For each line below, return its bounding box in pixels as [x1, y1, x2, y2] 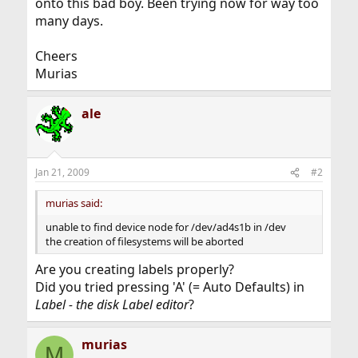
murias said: [45, 196, 102, 210]
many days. [34, 12, 103, 30]
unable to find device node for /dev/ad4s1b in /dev [45, 220, 286, 234]
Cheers [34, 47, 78, 65]
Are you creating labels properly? [34, 261, 234, 278]
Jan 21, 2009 [34, 165, 89, 179]
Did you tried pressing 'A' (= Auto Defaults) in [34, 278, 304, 296]
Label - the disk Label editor [34, 296, 189, 313]
